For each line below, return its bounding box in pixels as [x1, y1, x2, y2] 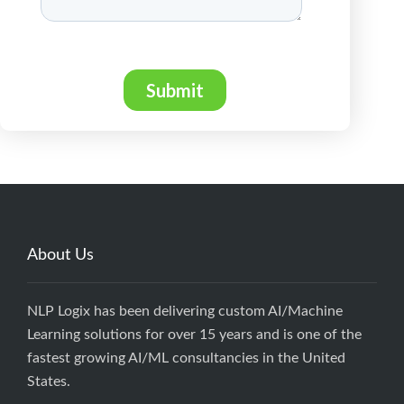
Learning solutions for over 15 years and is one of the [27, 327, 362, 343]
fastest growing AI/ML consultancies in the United [27, 351, 345, 366]
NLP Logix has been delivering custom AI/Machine [27, 304, 343, 319]
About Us [27, 247, 94, 264]
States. [27, 374, 70, 390]
